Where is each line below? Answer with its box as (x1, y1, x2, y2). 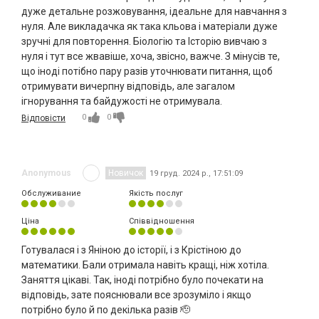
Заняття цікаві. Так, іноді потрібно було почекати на (21, 274, 263, 286)
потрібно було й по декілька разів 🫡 (21, 304, 190, 316)
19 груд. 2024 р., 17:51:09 (150, 168, 243, 178)
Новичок (108, 168, 143, 179)
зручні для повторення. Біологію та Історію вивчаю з (21, 36, 267, 48)
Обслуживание (21, 189, 81, 199)
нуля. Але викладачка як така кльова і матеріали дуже (21, 21, 278, 33)
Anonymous (21, 168, 71, 179)
